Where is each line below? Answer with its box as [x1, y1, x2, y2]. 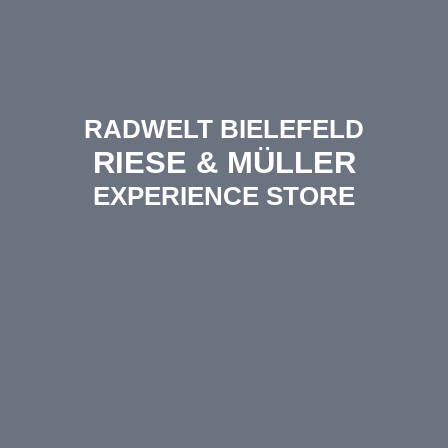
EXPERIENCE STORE [93, 182, 355, 210]
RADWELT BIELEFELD [84, 115, 364, 143]
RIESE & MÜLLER [92, 145, 356, 180]
